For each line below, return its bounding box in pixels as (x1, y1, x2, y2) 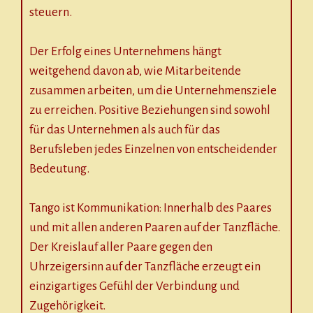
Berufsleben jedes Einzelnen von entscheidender (29, 143, 277, 156)
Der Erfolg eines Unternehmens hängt (29, 45, 221, 59)
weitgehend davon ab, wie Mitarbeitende (29, 64, 241, 78)
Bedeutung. (29, 162, 89, 176)
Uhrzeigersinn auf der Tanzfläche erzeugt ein (29, 260, 261, 274)
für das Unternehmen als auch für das (29, 123, 220, 137)
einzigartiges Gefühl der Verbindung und (29, 279, 240, 293)
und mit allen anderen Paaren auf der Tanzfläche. (29, 221, 280, 235)
